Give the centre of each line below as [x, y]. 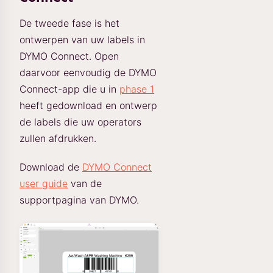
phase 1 [137, 89]
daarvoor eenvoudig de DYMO [88, 73]
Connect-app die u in [69, 89]
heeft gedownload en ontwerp [88, 105]
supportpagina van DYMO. [79, 200]
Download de [51, 167]
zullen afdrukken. [58, 138]
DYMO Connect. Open [69, 56]
